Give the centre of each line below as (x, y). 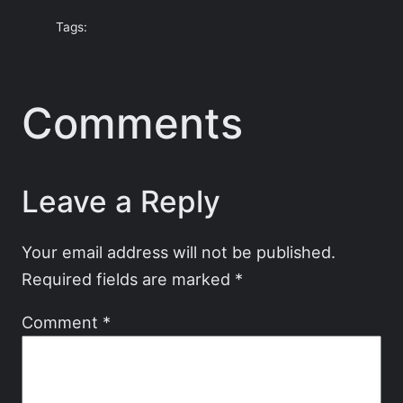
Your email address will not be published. (179, 252)
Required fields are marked (128, 279)
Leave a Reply (121, 202)
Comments (132, 123)
